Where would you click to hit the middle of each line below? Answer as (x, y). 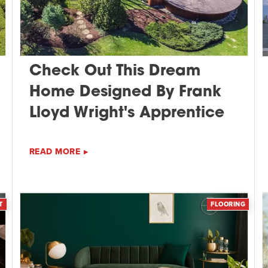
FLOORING (228, 204)
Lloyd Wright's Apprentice (127, 114)
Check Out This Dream (115, 72)
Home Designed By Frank (125, 93)
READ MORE (55, 152)
